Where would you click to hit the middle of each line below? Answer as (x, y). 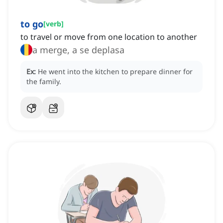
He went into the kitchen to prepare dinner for (115, 72)
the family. (44, 82)
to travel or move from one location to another (109, 37)
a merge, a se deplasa (78, 50)
